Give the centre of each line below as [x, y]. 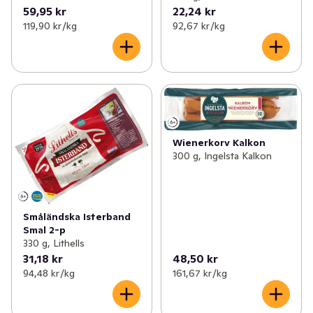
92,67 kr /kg [198, 26]
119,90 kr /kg [50, 26]
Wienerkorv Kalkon [219, 142]
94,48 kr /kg [49, 273]
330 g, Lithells [54, 243]
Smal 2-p [44, 230]
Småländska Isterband [77, 216]
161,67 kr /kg [199, 273]
